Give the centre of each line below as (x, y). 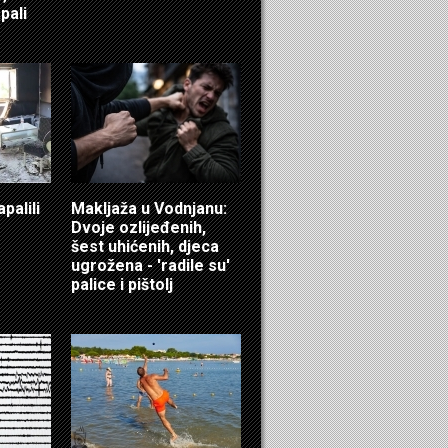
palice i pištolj (122, 284)
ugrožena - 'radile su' (150, 265)
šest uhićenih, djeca (145, 246)
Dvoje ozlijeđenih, (138, 227)
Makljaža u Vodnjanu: (149, 208)
